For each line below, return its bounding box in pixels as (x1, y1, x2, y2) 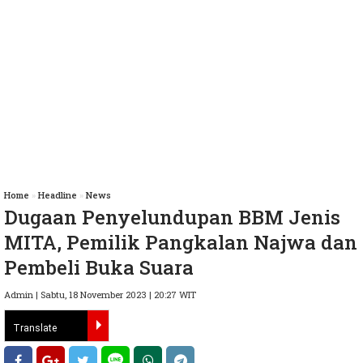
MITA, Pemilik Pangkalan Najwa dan (4, 229, 357, 256)
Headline (38, 189, 77, 202)
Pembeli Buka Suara (4, 254, 194, 281)
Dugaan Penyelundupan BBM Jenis (4, 204, 340, 231)
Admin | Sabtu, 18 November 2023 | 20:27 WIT (4, 288, 196, 301)
